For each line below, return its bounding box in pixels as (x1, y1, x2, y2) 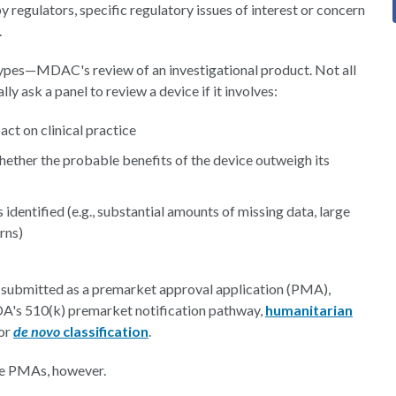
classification (63, 323, 148, 339)
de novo (13, 323, 63, 339)
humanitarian (265, 301, 353, 318)
